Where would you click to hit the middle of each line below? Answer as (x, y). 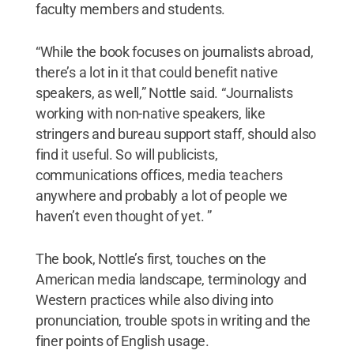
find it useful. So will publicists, (126, 154)
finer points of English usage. (122, 341)
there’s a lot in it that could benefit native (156, 72)
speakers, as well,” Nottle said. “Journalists (164, 93)
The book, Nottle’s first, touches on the (151, 259)
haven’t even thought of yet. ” (123, 216)
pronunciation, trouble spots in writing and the (173, 320)
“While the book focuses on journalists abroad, (174, 52)
